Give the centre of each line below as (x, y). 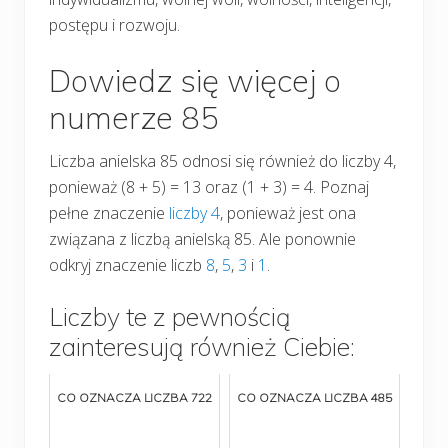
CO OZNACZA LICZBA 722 (134, 397)
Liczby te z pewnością (170, 316)
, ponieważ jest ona (288, 212)
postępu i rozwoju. (114, 24)
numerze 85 (134, 117)
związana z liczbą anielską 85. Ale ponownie (202, 238)
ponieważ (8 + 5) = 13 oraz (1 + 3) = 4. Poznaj (209, 186)
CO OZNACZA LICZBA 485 (314, 397)
